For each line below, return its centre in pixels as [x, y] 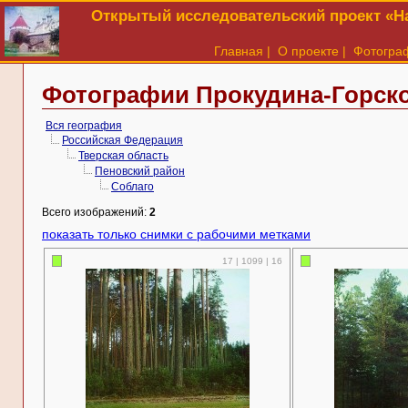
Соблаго [133, 187]
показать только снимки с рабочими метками [176, 234]
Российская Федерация [122, 140]
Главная [239, 51]
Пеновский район [140, 171]
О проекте [308, 51]
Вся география [84, 126]
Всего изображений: [96, 212]
